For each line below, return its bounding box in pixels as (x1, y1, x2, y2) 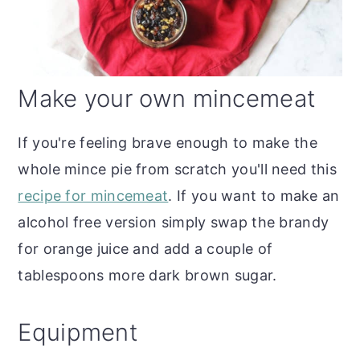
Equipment (18, 317, 138, 346)
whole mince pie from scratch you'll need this (18, 160, 337, 178)
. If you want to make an (168, 186, 340, 204)
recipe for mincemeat (18, 186, 169, 204)
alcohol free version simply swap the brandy (18, 213, 329, 231)
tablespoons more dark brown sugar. (18, 266, 277, 284)
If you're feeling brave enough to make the (18, 133, 317, 151)
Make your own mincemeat (18, 84, 316, 112)
